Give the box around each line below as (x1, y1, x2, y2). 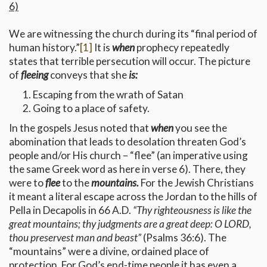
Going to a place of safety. (33, 102, 150, 115)
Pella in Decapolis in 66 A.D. (9, 204, 133, 217)
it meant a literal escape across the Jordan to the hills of (9, 190, 257, 203)
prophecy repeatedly (135, 41, 229, 54)
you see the (173, 122, 227, 135)
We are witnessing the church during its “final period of (9, 27, 257, 41)
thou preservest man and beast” (9, 231, 141, 244)
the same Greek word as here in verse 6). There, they (9, 163, 246, 176)
